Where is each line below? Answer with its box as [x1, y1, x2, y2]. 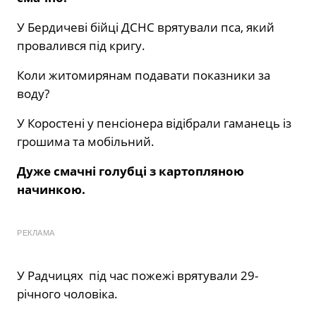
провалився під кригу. [17, 37, 145, 54]
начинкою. [17, 181, 85, 197]
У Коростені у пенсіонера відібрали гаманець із [17, 114, 291, 131]
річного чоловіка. [17, 285, 118, 302]
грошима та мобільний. [17, 133, 154, 150]
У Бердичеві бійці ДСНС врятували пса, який [17, 18, 274, 35]
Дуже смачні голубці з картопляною [17, 162, 244, 179]
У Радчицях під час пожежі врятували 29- [17, 267, 258, 284]
